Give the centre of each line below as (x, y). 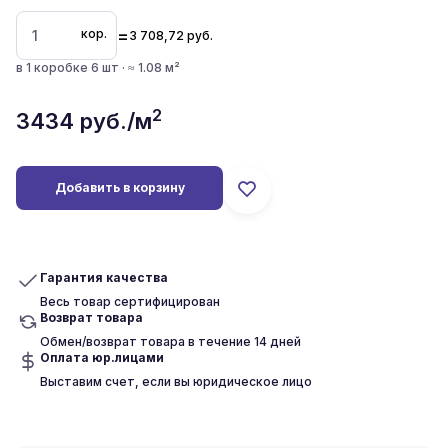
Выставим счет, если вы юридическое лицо (176, 381)
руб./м (113, 121)
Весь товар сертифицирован (130, 301)
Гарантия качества (104, 277)
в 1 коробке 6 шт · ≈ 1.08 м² (98, 67)
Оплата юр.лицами (102, 357)
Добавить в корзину (119, 187)
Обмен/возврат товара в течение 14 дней (170, 341)
